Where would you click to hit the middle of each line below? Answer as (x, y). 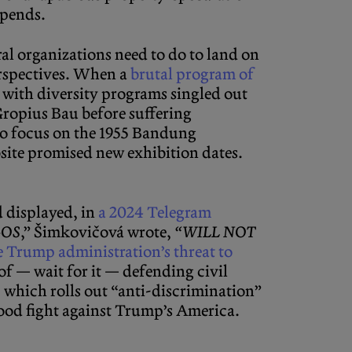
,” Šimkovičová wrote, (97, 233)
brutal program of (192, 75)
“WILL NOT (215, 233)
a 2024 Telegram (155, 213)
